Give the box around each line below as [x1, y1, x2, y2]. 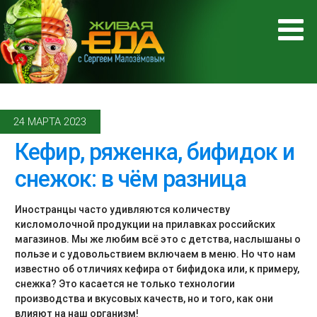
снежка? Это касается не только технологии [15, 277, 235, 291]
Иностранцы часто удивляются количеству [15, 203, 230, 217]
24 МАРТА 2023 [13, 115, 87, 128]
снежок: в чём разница [15, 165, 246, 193]
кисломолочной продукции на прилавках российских [15, 218, 275, 231]
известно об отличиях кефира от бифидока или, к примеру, [15, 263, 299, 276]
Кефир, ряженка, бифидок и [15, 138, 295, 166]
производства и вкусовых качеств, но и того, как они [15, 292, 273, 306]
